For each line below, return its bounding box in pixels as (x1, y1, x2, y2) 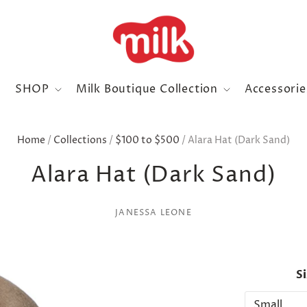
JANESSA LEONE (115, 207, 192, 219)
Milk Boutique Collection (75, 82, 221, 97)
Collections (53, 134, 107, 147)
